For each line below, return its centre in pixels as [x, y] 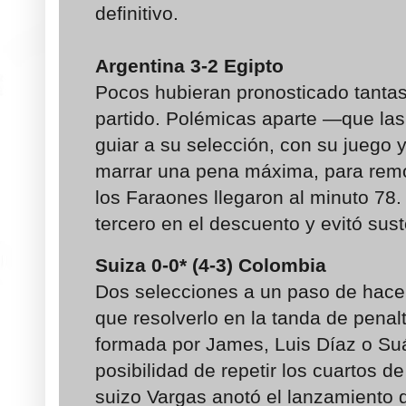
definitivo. [137, 14]
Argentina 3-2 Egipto [189, 66]
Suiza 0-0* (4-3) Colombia [211, 265]
